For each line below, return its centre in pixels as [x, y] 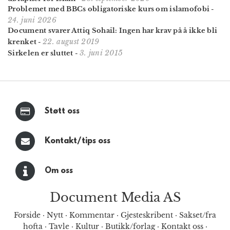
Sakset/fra [198, 215]
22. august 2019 [71, 42]
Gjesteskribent [147, 215]
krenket [22, 42]
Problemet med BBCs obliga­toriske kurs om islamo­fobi [109, 9]
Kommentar [92, 215]
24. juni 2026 [32, 20]
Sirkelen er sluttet [41, 53]
